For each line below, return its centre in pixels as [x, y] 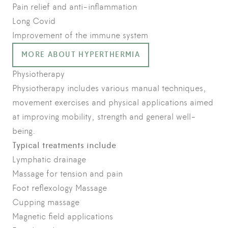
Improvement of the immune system [80, 35]
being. [24, 131]
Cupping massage [46, 202]
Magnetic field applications [63, 216]
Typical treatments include [64, 145]
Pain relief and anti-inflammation [75, 7]
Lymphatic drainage [49, 159]
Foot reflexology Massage [60, 188]
